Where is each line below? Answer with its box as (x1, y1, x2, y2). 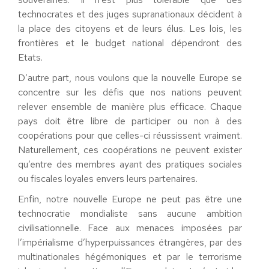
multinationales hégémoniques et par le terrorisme (18, 250, 242, 263)
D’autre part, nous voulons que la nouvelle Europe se (18, 71, 242, 84)
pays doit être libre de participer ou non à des (18, 115, 242, 127)
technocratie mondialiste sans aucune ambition (18, 207, 242, 220)
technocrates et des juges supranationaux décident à (18, 8, 242, 20)
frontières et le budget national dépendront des (18, 37, 242, 49)
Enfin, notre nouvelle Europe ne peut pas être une (18, 193, 242, 205)
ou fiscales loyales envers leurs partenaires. (18, 172, 198, 185)
